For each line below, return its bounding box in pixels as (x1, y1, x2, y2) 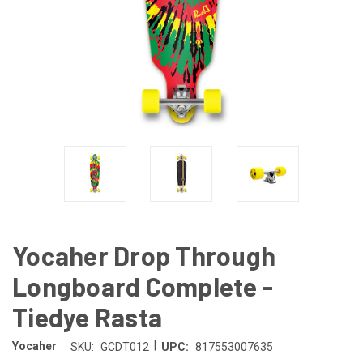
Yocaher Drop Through (12, 239, 275, 271)
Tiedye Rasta (12, 301, 162, 332)
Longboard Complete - (12, 270, 273, 301)
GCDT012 (100, 340, 149, 353)
